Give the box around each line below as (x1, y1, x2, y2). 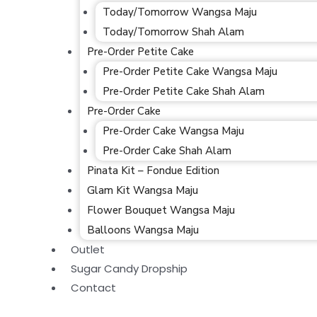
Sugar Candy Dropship (71, 261, 188, 276)
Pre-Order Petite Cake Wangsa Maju (103, 64, 277, 79)
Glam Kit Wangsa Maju (86, 183, 198, 197)
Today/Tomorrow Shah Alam (103, 25, 244, 39)
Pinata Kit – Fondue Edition (86, 163, 219, 178)
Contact (71, 280, 116, 295)
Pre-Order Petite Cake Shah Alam (103, 84, 265, 98)
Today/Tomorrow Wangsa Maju (103, 5, 257, 19)
